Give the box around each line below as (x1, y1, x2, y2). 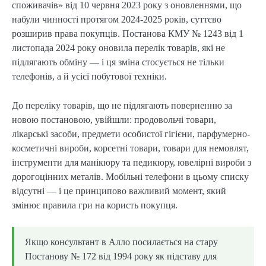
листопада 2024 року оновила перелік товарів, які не (12, 43, 225, 53)
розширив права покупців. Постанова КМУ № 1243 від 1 (12, 28, 243, 39)
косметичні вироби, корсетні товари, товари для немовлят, (12, 142, 249, 153)
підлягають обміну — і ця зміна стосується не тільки (12, 57, 224, 68)
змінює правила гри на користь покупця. (12, 199, 178, 210)
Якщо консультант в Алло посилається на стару (25, 236, 218, 247)
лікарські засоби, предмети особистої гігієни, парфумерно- (12, 128, 250, 139)
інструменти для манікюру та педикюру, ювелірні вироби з (12, 157, 251, 167)
